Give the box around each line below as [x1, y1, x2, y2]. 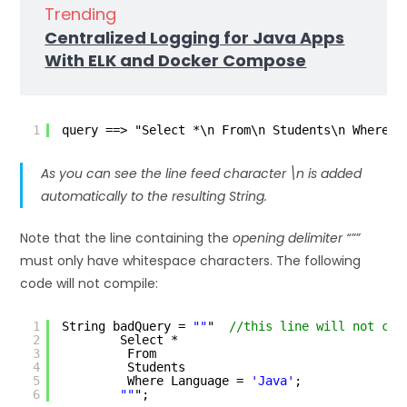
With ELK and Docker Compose [45, 48, 307, 72]
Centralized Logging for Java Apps [45, 25, 345, 49]
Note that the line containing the [20, 228, 233, 247]
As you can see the [41, 164, 166, 183]
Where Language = [127, 372, 252, 388]
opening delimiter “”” [233, 228, 361, 247]
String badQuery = [62, 318, 194, 333]
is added [304, 164, 362, 183]
